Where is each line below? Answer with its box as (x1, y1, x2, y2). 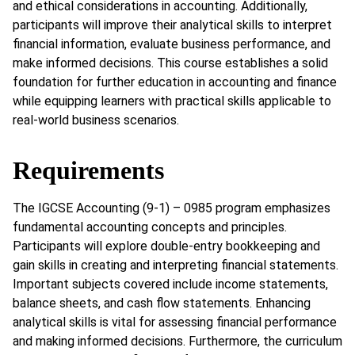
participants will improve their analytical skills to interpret (13, 17, 332, 33)
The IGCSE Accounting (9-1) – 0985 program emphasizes (13, 200, 330, 216)
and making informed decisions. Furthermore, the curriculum (13, 333, 342, 349)
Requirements (13, 155, 164, 185)
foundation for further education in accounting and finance (13, 74, 337, 90)
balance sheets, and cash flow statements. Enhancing (13, 295, 311, 311)
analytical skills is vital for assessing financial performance (13, 314, 337, 330)
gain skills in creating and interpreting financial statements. (13, 257, 338, 273)
